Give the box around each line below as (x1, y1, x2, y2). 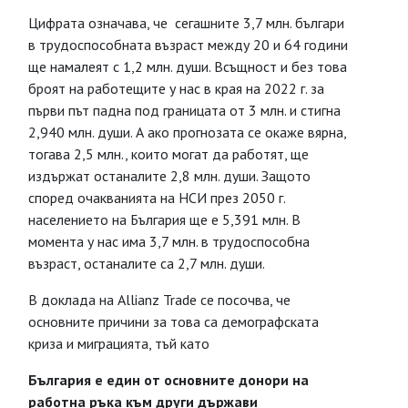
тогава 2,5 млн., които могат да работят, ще (28, 145, 309, 163)
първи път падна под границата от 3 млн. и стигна (28, 101, 341, 119)
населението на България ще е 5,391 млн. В (28, 210, 301, 229)
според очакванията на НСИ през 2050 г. (28, 189, 285, 207)
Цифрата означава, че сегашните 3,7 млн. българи (28, 14, 344, 32)
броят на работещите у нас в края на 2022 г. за (28, 79, 324, 97)
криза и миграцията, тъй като (28, 334, 209, 352)
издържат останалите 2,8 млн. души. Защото (28, 167, 311, 185)
